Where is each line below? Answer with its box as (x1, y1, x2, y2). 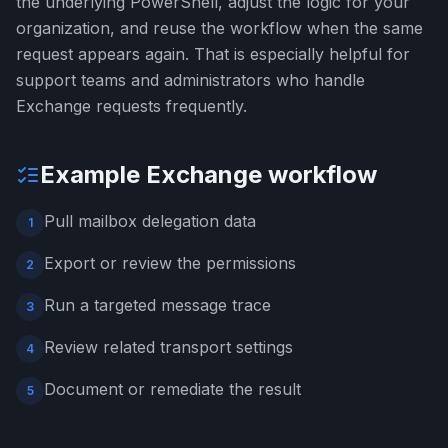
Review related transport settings (44, 337, 293, 357)
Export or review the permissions (44, 253, 296, 273)
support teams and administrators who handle (16, 70, 365, 90)
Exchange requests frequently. (16, 96, 247, 116)
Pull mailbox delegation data (44, 211, 256, 231)
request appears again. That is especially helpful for (16, 44, 410, 64)
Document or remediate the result (44, 379, 301, 399)
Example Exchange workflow (40, 160, 377, 189)
